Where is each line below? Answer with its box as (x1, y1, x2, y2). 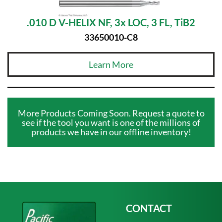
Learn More (89, 58, 133, 70)
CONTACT (126, 202, 172, 215)
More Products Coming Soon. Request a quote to (17, 107, 205, 118)
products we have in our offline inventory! (31, 126, 191, 137)
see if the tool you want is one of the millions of (22, 116, 200, 128)
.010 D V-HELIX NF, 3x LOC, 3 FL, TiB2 (27, 16, 195, 29)
